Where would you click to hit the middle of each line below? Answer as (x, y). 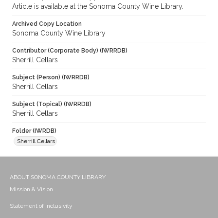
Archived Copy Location (47, 24)
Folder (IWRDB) (34, 131)
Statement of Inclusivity (41, 206)
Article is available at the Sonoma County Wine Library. (98, 7)
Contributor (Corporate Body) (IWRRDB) (70, 51)
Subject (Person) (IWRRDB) (51, 78)
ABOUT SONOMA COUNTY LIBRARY (58, 177)
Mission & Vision (31, 190)
